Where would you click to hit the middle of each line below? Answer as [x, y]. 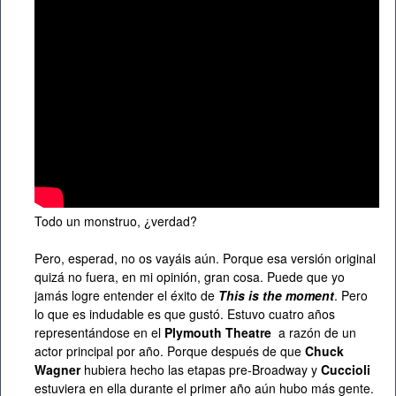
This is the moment [274, 295]
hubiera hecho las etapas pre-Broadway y [201, 369]
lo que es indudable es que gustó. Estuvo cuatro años [185, 313]
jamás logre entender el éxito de [125, 295]
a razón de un [314, 332]
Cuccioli [346, 369]
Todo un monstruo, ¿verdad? [116, 221]
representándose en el [98, 332]
